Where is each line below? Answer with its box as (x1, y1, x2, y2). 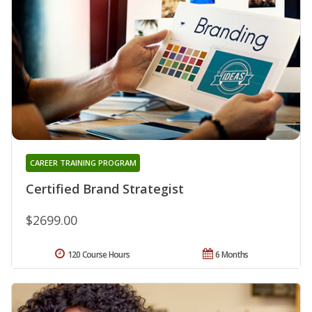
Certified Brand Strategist (26, 180, 184, 197)
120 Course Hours (67, 248, 130, 260)
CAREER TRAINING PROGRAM (29, 157, 136, 168)
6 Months (215, 248, 249, 260)
